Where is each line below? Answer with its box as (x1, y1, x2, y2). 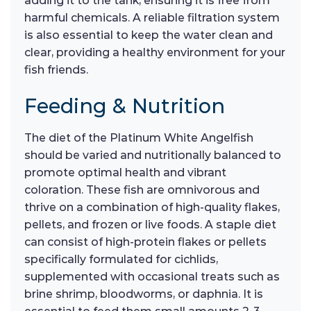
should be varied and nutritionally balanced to (24, 149, 281, 162)
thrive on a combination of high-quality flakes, (24, 201, 280, 215)
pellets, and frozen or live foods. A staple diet (24, 218, 276, 232)
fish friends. (24, 63, 88, 77)
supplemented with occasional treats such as (24, 270, 280, 284)
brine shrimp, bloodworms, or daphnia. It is (24, 287, 263, 301)
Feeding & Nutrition (24, 94, 225, 119)
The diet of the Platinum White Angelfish (24, 131, 253, 145)
